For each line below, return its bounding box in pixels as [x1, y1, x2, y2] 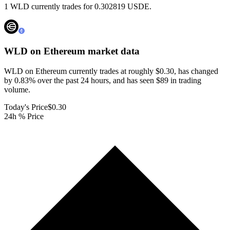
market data [85, 46, 140, 57]
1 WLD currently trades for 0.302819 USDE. [4, 2, 151, 11]
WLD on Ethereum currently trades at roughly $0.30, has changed [4, 66, 218, 75]
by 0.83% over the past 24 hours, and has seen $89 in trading [4, 75, 201, 85]
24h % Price [4, 111, 44, 121]
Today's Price [4, 102, 48, 111]
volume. [4, 85, 30, 94]
